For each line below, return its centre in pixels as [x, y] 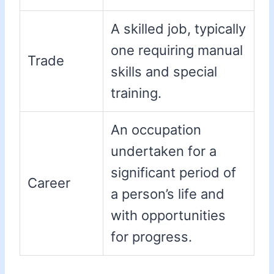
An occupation [156, 130]
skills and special [164, 72]
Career [49, 183]
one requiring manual [177, 50]
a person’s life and [168, 194]
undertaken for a [164, 151]
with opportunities [168, 216]
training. [136, 93]
